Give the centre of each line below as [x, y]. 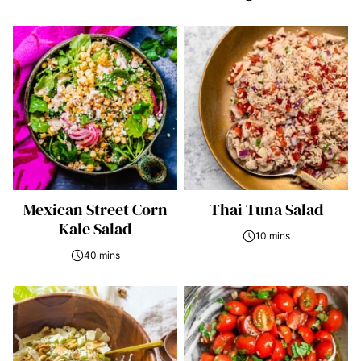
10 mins [272, 236]
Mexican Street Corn [95, 210]
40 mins [102, 255]
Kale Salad [95, 229]
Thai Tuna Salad [266, 210]
